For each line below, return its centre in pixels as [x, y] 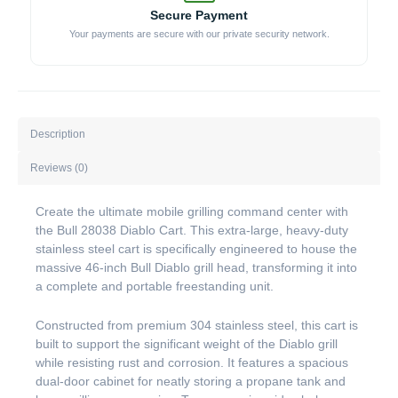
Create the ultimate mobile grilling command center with [192, 212]
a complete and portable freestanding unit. [155, 287]
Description [58, 134]
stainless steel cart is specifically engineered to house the [196, 249]
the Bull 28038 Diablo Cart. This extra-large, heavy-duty [192, 231]
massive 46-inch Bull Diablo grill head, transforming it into [196, 268]
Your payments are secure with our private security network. [199, 34]
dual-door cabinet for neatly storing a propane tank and [191, 381]
